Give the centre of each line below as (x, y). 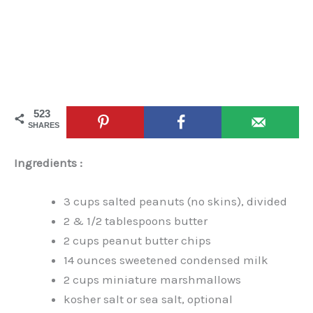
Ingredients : (48, 162)
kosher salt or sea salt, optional (148, 299)
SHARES (44, 125)
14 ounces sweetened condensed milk (166, 260)
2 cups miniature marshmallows (152, 279)
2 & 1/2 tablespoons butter (136, 220)
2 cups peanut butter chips (137, 240)
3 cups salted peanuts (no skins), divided (175, 201)
